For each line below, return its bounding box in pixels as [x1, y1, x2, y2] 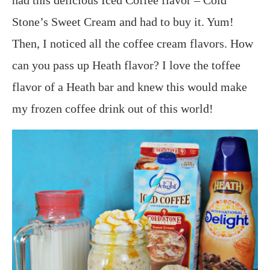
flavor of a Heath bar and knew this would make [12, 80, 247, 93]
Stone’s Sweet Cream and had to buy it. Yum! [12, 14, 234, 28]
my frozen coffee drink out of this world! [12, 101, 213, 115]
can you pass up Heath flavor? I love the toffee [12, 58, 240, 72]
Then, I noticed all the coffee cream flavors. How [12, 36, 253, 50]
